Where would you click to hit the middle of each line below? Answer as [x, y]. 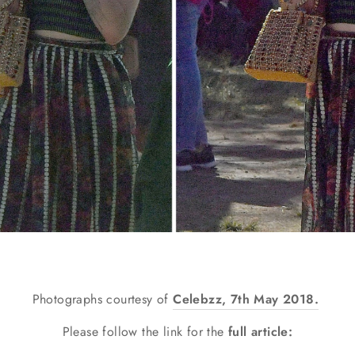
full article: [261, 332]
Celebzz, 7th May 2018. [246, 300]
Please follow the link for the [145, 332]
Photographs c [73, 300]
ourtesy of [143, 300]
